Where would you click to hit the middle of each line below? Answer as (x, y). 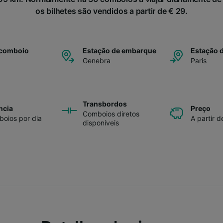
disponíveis (101, 122)
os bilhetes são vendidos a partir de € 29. (111, 11)
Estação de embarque (119, 50)
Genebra (97, 60)
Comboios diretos (111, 113)
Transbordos (105, 104)
